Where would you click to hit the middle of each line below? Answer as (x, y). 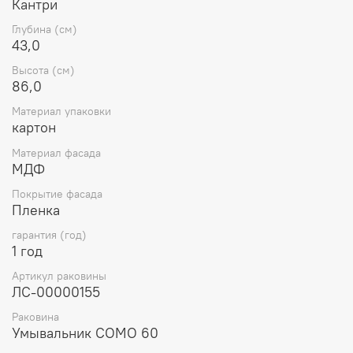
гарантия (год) (49, 234)
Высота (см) (43, 71)
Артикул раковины (59, 276)
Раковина (35, 317)
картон (34, 128)
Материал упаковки (61, 111)
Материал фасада (56, 152)
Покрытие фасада (57, 193)
